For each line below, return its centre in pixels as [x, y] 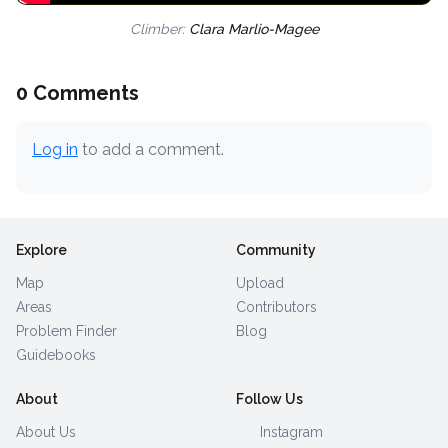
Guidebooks [56, 354]
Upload [260, 282]
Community [276, 249]
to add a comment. [151, 149]
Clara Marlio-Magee [253, 28]
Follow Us [269, 398]
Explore [41, 249]
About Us [46, 431]
